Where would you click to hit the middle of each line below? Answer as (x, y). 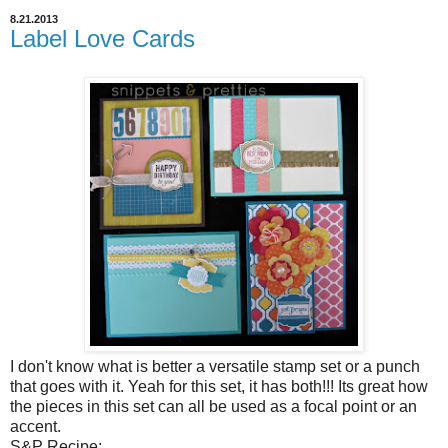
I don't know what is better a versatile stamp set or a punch (215, 366)
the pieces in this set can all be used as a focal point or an (213, 406)
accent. (35, 426)
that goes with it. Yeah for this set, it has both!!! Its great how (219, 386)
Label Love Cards (102, 39)
